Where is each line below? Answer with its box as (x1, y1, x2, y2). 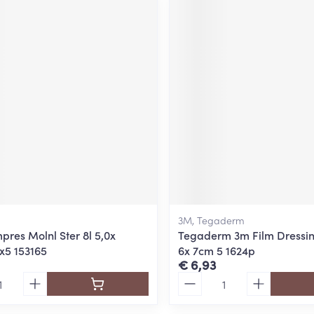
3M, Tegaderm (177, 212, 245, 227)
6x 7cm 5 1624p (177, 242, 255, 258)
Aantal (177, 270, 211, 286)
